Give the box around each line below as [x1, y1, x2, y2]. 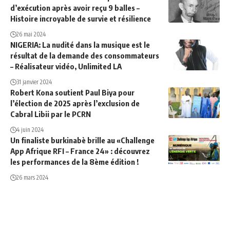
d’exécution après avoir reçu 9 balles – [10, 3, 140, 13]
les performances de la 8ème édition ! [10, 157, 139, 167]
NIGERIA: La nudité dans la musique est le [10, 40, 150, 50]
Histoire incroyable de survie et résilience [10, 14, 151, 24]
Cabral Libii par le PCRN [10, 109, 91, 119]
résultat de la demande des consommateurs [10, 51, 159, 61]
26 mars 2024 [16, 174, 48, 182]
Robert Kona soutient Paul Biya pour [10, 88, 135, 98]
